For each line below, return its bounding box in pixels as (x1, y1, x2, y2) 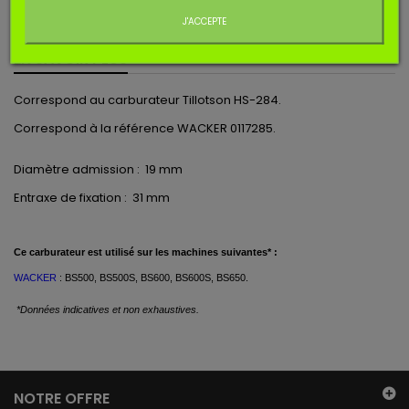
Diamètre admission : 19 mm (14, 161, 183, 178)
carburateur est (26, 246, 102, 257)
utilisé (102, 246, 134, 257)
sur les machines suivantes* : (137, 246, 278, 257)
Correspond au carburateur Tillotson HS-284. (14, 91, 281, 109)
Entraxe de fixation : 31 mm (14, 189, 170, 206)
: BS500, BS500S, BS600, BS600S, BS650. (57, 272, 248, 283)
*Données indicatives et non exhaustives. (16, 304, 199, 315)
